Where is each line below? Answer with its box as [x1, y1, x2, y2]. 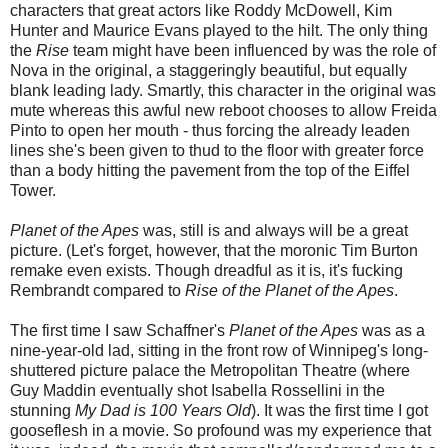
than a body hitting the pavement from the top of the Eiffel [10, 162, 410, 180]
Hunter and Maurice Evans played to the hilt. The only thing [10, 22, 428, 40]
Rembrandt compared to [10, 282, 185, 300]
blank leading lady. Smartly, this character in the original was [10, 82, 436, 100]
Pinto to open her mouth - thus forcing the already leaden [10, 122, 410, 140]
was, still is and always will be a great [139, 222, 408, 240]
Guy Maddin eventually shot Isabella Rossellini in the [10, 382, 385, 400]
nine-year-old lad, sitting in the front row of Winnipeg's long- [10, 342, 428, 360]
